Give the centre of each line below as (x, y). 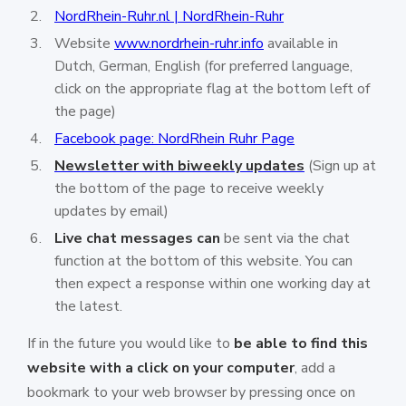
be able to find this (301, 343)
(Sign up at (340, 166)
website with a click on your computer (161, 368)
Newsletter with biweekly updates (179, 166)
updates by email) (111, 211)
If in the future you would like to (130, 343)
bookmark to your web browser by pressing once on (191, 392)
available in (301, 43)
